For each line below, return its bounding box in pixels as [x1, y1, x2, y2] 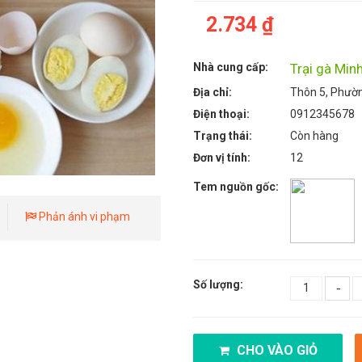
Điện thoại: [193, 107, 250, 120]
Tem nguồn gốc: [193, 179, 279, 193]
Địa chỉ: [193, 85, 232, 99]
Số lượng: [193, 277, 243, 291]
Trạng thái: [193, 128, 252, 142]
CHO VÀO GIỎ [233, 342, 318, 358]
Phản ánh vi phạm [36, 209, 130, 223]
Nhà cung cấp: [193, 60, 268, 74]
